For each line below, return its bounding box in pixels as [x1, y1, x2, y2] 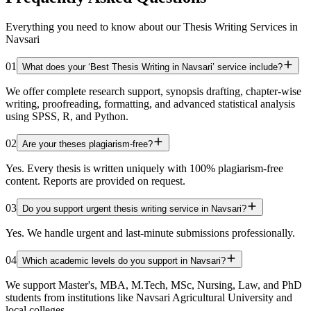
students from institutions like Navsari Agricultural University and [6, 292, 292, 304]
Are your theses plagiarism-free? [22, 139, 153, 150]
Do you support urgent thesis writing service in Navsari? [22, 203, 246, 215]
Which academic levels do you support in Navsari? [22, 255, 226, 267]
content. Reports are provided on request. [6, 175, 185, 187]
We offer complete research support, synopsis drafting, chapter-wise [6, 85, 301, 98]
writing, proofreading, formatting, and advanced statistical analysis [6, 98, 295, 110]
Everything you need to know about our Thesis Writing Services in [6, 21, 298, 33]
